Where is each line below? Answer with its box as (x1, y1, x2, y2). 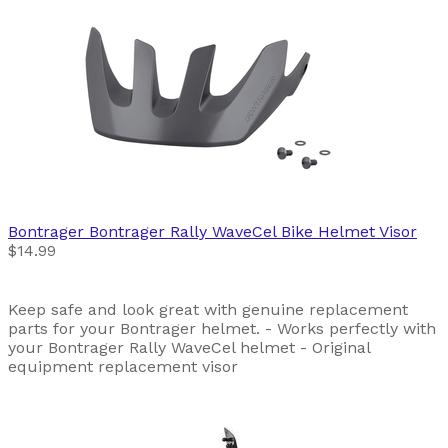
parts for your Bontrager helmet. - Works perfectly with (8, 319, 436, 339)
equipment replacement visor (8, 357, 238, 377)
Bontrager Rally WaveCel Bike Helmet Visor (89, 222, 417, 242)
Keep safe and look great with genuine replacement (8, 300, 408, 320)
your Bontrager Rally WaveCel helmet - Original (8, 338, 370, 358)
